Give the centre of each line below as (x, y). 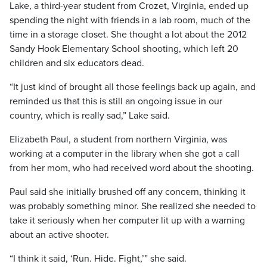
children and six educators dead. (77, 63)
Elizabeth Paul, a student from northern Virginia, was (118, 139)
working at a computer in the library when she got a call (125, 154)
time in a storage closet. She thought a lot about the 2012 (128, 35)
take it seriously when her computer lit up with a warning (127, 221)
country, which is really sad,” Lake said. (90, 116)
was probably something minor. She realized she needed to (133, 206)
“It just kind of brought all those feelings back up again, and (133, 87)
